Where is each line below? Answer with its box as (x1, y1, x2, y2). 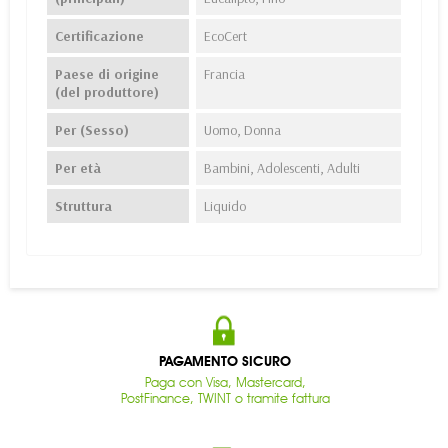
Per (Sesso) (55, 121, 129, 140)
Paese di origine (55, 65, 159, 84)
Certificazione (55, 27, 144, 46)
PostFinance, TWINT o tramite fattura (120, 390, 330, 407)
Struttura (55, 197, 112, 216)
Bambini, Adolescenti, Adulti (203, 159, 360, 178)
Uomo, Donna (203, 121, 281, 140)
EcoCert (203, 27, 247, 46)
